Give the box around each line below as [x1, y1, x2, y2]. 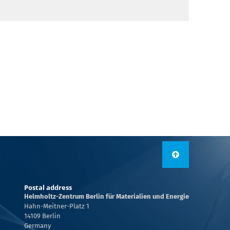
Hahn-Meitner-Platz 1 [24, 202, 89, 210]
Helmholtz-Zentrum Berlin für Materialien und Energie [24, 193, 189, 200]
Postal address [24, 183, 72, 192]
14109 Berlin [24, 212, 61, 220]
